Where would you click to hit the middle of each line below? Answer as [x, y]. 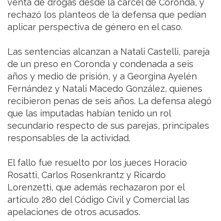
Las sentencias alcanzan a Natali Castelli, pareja [109, 51]
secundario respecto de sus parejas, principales [108, 125]
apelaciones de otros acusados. [74, 212]
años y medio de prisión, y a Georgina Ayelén [102, 76]
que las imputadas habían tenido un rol [89, 113]
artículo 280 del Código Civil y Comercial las [98, 199]
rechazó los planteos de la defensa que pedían [107, 14]
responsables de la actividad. [69, 138]
